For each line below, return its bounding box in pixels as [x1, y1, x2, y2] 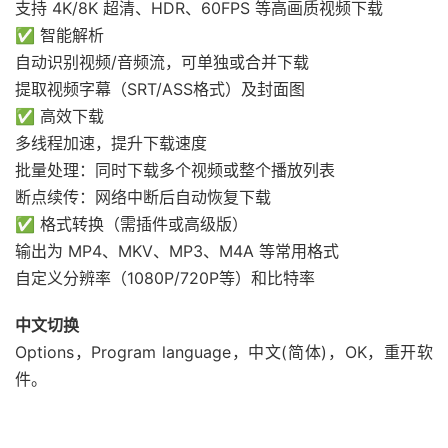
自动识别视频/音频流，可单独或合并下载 [15, 52, 309, 73]
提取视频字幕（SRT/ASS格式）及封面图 [15, 79, 305, 100]
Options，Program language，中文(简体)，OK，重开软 [15, 342, 433, 363]
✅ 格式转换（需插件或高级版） [15, 214, 248, 235]
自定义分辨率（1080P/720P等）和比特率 [15, 268, 315, 289]
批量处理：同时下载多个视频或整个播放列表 [15, 160, 335, 181]
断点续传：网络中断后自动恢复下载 [15, 187, 271, 208]
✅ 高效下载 [15, 106, 104, 127]
